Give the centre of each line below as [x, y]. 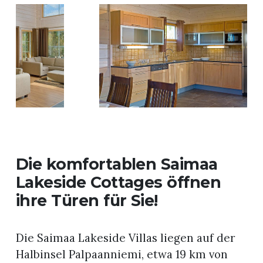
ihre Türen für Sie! [87, 201]
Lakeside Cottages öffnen [118, 183]
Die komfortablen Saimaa [117, 164]
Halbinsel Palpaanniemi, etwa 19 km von [122, 254]
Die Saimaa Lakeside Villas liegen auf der [125, 238]
